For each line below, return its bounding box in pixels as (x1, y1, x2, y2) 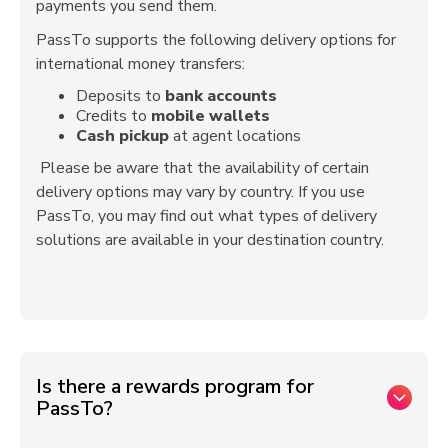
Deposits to (76, 84, 165, 107)
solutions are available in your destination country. (36, 228, 384, 251)
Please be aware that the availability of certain (36, 156, 369, 179)
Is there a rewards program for (36, 372, 314, 400)
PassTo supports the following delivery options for (36, 28, 396, 51)
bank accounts (165, 84, 277, 107)
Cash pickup (76, 124, 173, 147)
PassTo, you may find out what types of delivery (36, 204, 377, 227)
